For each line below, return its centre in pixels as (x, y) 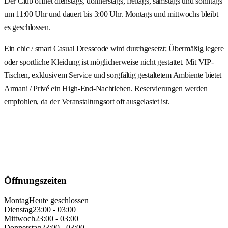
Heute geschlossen (59, 200)
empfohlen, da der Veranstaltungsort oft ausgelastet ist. (87, 102)
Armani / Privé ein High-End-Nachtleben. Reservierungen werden (106, 89)
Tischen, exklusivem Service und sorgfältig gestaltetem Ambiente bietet (113, 75)
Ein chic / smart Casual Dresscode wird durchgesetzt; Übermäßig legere (114, 49)
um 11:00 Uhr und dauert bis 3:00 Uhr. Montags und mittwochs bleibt (111, 14)
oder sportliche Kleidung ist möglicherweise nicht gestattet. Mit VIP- (109, 62)
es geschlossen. (27, 27)
